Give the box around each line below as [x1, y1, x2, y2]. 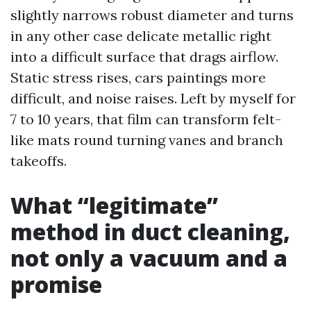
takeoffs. [10, 152, 67, 169]
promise [10, 269, 102, 299]
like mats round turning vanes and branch [10, 131, 283, 149]
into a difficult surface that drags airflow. [10, 48, 278, 65]
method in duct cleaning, [10, 217, 290, 246]
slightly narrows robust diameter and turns [10, 6, 294, 24]
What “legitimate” [10, 190, 218, 220]
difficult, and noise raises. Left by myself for [10, 90, 296, 107]
